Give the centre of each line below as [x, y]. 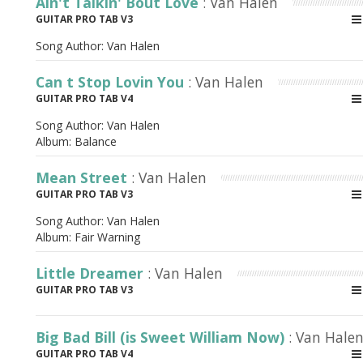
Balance [96, 141]
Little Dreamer [92, 273]
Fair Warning [107, 237]
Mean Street [83, 177]
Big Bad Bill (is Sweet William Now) [162, 337]
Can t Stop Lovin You [112, 82]
